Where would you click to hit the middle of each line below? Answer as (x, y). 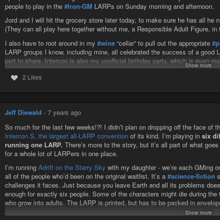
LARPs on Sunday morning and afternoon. (153, 6)
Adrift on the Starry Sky (72, 167)
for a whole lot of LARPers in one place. (61, 153)
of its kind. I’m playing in (165, 136)
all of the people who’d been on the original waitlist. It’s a (86, 176)
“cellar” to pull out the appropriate (164, 43)
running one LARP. (34, 144)
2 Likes (32, 77)
